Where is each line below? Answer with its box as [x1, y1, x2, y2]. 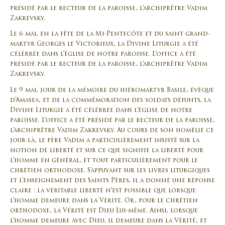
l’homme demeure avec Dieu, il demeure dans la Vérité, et [10, 217, 207, 224]
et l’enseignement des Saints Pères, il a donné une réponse [10, 177, 215, 184]
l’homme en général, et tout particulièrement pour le [10, 157, 198, 164]
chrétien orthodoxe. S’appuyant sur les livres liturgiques [10, 167, 210, 174]
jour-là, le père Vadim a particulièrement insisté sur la [10, 137, 199, 144]
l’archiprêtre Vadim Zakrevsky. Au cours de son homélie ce [10, 127, 214, 134]
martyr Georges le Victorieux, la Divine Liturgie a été [10, 41, 198, 48]
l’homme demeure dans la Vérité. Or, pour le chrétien [10, 197, 198, 204]
